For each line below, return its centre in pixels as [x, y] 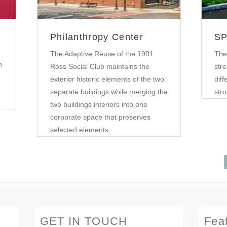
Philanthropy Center [97, 37]
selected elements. [80, 130]
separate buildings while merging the [109, 92]
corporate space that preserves [100, 117]
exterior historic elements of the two [107, 79]
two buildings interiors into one [99, 105]
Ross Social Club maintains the [100, 67]
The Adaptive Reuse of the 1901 [102, 54]
